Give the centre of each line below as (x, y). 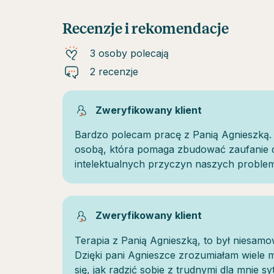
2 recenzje (114, 71)
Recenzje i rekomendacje (146, 28)
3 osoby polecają (129, 53)
